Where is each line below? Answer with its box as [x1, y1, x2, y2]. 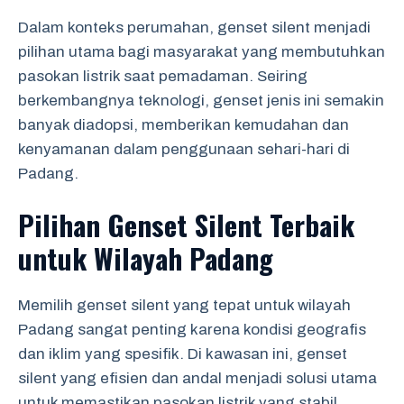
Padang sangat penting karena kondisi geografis [18, 321, 366, 338]
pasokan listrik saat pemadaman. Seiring [18, 67, 308, 85]
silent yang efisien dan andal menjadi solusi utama [18, 370, 377, 387]
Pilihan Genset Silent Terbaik [18, 204, 354, 245]
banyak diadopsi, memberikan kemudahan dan [18, 115, 349, 133]
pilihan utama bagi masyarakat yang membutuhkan [18, 42, 385, 60]
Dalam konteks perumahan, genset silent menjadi [18, 18, 371, 36]
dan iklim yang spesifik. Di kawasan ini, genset [18, 345, 347, 363]
